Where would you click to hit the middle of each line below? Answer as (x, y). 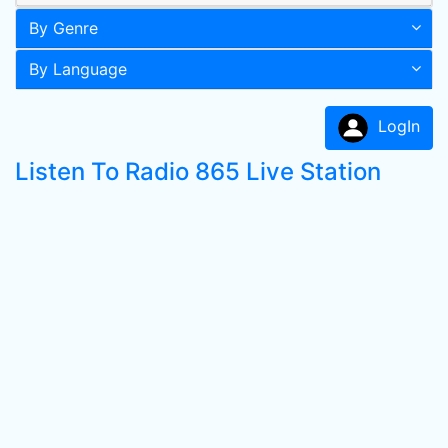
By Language (78, 69)
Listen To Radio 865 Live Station (198, 171)
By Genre (63, 28)
